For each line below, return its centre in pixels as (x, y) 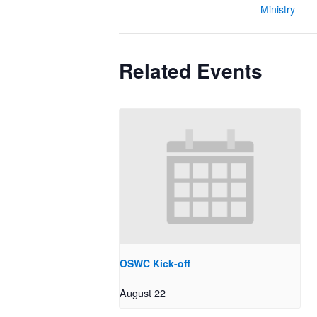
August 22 (143, 293)
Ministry (278, 9)
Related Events (191, 70)
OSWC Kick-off (155, 264)
